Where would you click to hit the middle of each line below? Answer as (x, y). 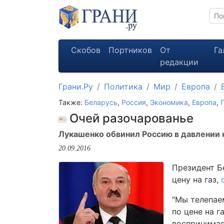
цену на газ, (196, 179)
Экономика (169, 102)
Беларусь (101, 102)
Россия (134, 102)
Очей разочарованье (130, 118)
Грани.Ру (76, 86)
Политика (123, 86)
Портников (130, 50)
